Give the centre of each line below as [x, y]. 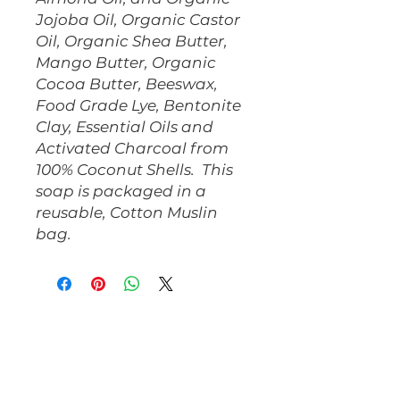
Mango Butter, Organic [126, 62]
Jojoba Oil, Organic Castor [138, 20]
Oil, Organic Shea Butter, [132, 41]
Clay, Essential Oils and [125, 127]
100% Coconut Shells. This [134, 170]
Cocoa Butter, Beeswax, [127, 84]
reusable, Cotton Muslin [127, 212]
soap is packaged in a [121, 191]
